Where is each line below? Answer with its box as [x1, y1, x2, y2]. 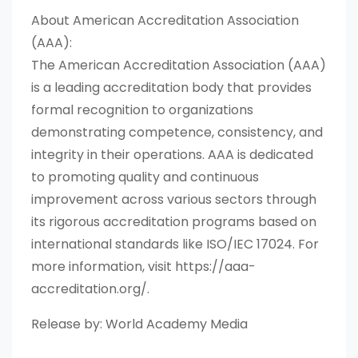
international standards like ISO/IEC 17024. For [31, 235, 319, 254]
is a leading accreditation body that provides [31, 78, 312, 97]
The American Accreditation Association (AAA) [31, 56, 326, 75]
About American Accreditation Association [31, 11, 299, 30]
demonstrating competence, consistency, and [31, 123, 323, 142]
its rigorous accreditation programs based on [31, 213, 316, 232]
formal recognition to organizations [31, 101, 253, 120]
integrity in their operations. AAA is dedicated [31, 145, 313, 165]
